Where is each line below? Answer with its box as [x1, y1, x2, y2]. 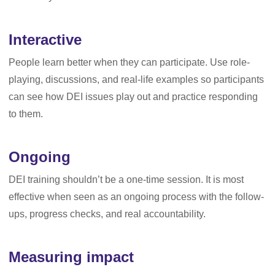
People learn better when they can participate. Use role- [9, 57, 250, 68]
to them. [9, 109, 43, 119]
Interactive [9, 31, 82, 48]
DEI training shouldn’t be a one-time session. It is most [9, 174, 244, 185]
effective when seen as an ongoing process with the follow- [9, 192, 264, 202]
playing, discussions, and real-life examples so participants [9, 74, 264, 85]
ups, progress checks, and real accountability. [9, 209, 208, 219]
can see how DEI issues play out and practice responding [9, 91, 258, 102]
